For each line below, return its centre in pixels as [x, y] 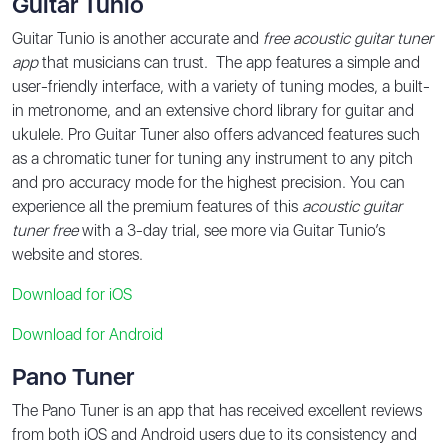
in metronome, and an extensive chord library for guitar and [213, 110]
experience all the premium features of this [157, 206]
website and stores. [77, 254]
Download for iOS [72, 294]
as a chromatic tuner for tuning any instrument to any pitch [212, 158]
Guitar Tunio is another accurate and [137, 38]
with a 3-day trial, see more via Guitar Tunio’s [231, 230]
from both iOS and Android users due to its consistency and [214, 434]
